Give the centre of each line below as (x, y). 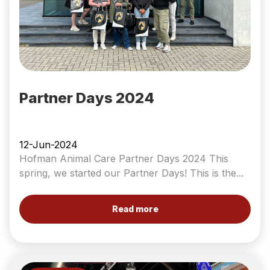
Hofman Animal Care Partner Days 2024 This (124, 159)
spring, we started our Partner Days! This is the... (131, 173)
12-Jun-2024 (49, 145)
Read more (135, 209)
